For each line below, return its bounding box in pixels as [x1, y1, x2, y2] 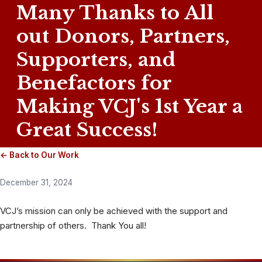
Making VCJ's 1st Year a [16, 94, 243, 118]
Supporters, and [16, 47, 175, 71]
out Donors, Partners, [16, 24, 230, 48]
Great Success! [16, 118, 158, 142]
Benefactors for [16, 71, 172, 95]
